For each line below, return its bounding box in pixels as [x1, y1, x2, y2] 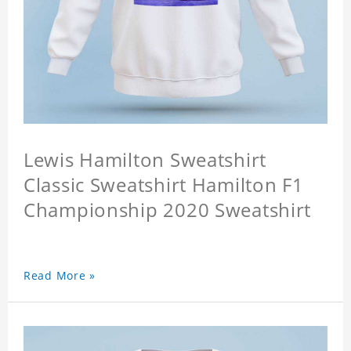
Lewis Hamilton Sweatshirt [24, 147, 266, 173]
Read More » [24, 268, 96, 284]
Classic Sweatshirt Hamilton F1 [24, 172, 304, 198]
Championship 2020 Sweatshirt [24, 197, 312, 223]
